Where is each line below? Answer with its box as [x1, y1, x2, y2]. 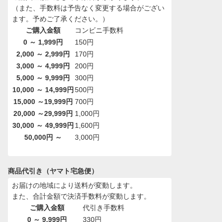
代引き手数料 [83, 204, 125, 212]
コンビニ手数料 [75, 26, 124, 35]
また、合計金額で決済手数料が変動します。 [12, 192, 151, 201]
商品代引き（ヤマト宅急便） [8, 167, 99, 175]
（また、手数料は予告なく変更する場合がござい [12, 4, 165, 12]
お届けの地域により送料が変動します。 [12, 181, 137, 190]
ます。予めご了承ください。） [12, 15, 110, 23]
